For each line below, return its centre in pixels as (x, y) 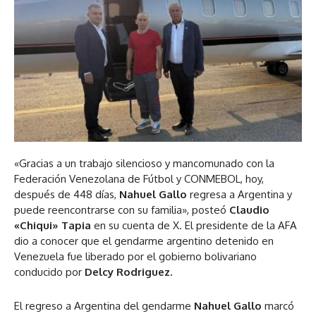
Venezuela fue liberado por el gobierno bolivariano (135, 257)
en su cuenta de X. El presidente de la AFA (195, 226)
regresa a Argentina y (241, 195)
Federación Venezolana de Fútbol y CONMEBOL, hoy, (139, 179)
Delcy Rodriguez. (130, 272)
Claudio (249, 210)
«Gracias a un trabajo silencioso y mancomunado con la (144, 164)
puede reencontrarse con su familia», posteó (122, 210)
